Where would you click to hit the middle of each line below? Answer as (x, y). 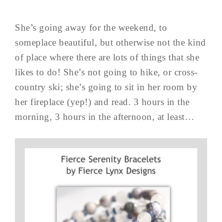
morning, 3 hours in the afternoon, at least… (105, 116)
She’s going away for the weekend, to (91, 27)
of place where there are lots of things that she (107, 57)
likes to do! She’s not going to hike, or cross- (106, 72)
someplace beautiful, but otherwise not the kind (111, 42)
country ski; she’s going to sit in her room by (106, 87)
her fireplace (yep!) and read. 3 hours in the (102, 102)
